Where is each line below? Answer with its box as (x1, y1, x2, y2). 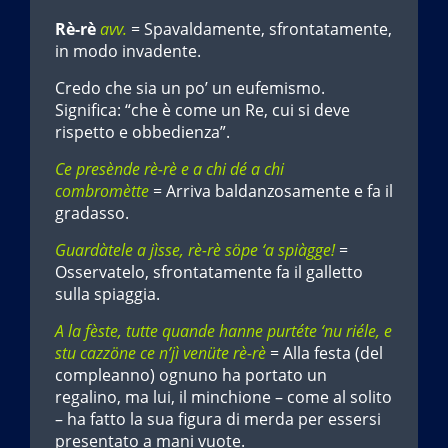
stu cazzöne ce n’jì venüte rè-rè (55, 341, 266, 364)
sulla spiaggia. (55, 282, 160, 305)
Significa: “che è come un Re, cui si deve (55, 98, 350, 121)
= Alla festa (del (266, 341, 383, 364)
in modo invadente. (55, 39, 201, 62)
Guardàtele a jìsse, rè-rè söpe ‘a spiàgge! (55, 238, 335, 261)
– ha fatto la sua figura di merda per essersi (55, 407, 381, 430)
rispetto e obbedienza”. (55, 120, 230, 143)
